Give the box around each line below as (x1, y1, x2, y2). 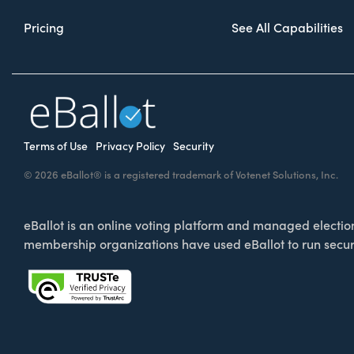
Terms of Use (24, 140, 88, 153)
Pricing (24, 21, 64, 36)
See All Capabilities (231, 21, 343, 36)
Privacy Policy (96, 140, 165, 153)
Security (173, 140, 214, 153)
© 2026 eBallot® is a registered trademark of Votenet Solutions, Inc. (24, 168, 338, 181)
